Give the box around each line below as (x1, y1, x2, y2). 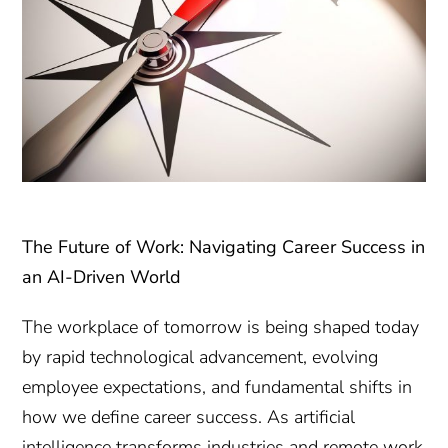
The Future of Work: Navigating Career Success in (22, 234, 426, 259)
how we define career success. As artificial (22, 404, 356, 429)
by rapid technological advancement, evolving (22, 344, 379, 369)
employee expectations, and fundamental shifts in (22, 374, 413, 399)
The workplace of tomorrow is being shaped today (22, 314, 420, 339)
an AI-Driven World (22, 264, 182, 289)
